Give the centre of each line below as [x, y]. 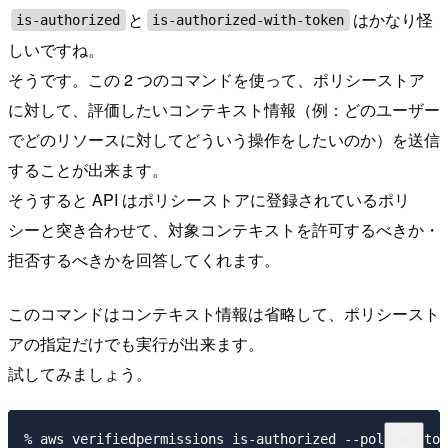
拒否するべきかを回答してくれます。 [144, 259]
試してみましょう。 [80, 373]
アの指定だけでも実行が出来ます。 [136, 343]
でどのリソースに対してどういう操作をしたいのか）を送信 [224, 139]
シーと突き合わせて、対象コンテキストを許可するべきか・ [224, 229]
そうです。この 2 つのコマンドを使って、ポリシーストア [216, 79]
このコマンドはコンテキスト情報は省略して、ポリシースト [224, 313]
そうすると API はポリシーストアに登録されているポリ [209, 199]
